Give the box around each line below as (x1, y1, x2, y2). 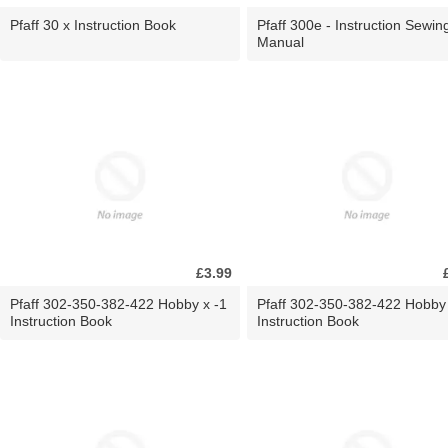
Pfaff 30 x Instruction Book (10, 16, 176, 33)
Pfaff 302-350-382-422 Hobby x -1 (10, 295, 227, 312)
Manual (257, 33, 304, 50)
